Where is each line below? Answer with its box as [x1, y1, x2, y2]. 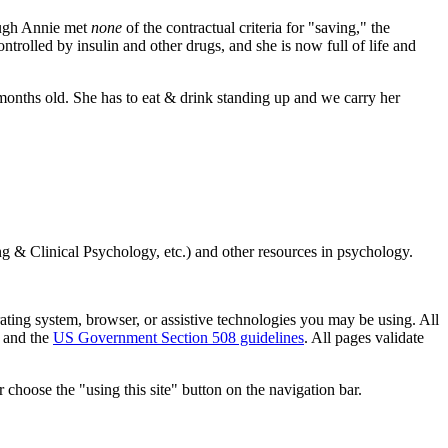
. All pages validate [304, 329, 424, 347]
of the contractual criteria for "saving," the [122, 19, 390, 37]
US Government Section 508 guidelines [53, 329, 304, 347]
